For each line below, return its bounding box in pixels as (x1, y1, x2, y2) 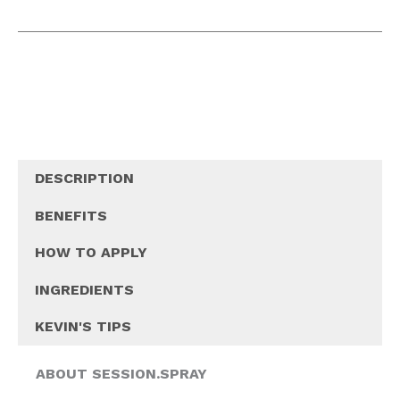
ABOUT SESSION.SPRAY (36, 365, 207, 383)
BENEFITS (35, 206, 108, 224)
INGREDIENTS (35, 280, 135, 298)
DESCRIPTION (35, 170, 135, 187)
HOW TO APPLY (35, 244, 148, 262)
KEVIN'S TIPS (35, 318, 132, 336)
